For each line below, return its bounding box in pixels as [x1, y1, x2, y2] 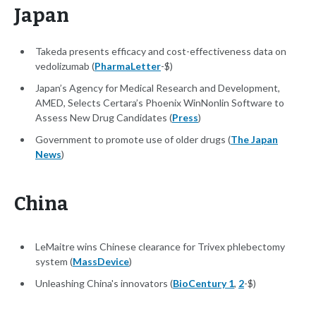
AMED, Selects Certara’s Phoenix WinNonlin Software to [35, 97, 284, 109]
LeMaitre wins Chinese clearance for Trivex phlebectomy [35, 241, 285, 253]
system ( [35, 255, 73, 268]
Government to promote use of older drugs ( [35, 133, 231, 146]
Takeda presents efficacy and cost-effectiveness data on [35, 45, 286, 58]
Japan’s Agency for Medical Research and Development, [35, 82, 280, 95]
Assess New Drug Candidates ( [35, 111, 172, 124]
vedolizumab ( [35, 60, 95, 73]
